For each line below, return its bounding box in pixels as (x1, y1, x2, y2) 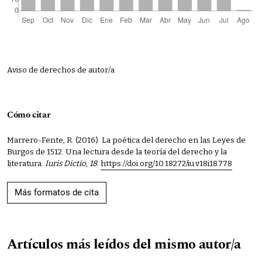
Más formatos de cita (15, 187, 99, 198)
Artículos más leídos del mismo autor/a (7, 233, 241, 255)
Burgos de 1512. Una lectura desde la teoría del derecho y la (7, 146, 227, 157)
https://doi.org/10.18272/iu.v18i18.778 (101, 158, 232, 168)
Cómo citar (7, 108, 51, 122)
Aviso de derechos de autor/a (7, 64, 115, 75)
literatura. (7, 158, 45, 168)
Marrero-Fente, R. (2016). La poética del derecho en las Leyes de (7, 135, 246, 145)
